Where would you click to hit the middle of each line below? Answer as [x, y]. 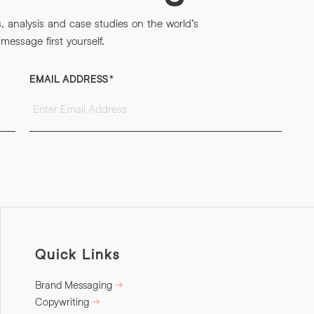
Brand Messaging [74, 284]
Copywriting [62, 301]
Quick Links [77, 253]
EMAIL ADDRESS [68, 78]
